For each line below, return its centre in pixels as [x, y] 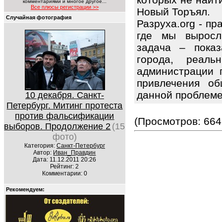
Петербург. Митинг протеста [65, 106]
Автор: [43, 153]
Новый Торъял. [173, 12]
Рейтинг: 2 [65, 166]
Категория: [40, 146]
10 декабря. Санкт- [65, 95]
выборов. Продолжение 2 [57, 126]
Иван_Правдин [75, 153]
